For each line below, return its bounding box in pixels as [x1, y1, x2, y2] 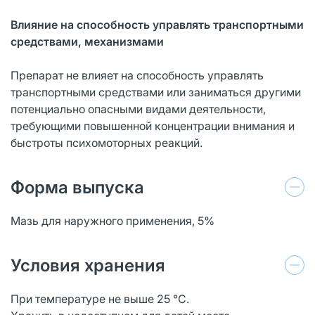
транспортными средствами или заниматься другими [11, 84, 301, 99]
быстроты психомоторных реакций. [11, 135, 202, 150]
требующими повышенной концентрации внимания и [11, 118, 295, 133]
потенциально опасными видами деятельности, [11, 101, 266, 116]
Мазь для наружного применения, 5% [11, 213, 214, 228]
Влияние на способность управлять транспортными [11, 17, 304, 32]
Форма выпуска [11, 176, 144, 198]
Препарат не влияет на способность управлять [11, 67, 264, 82]
